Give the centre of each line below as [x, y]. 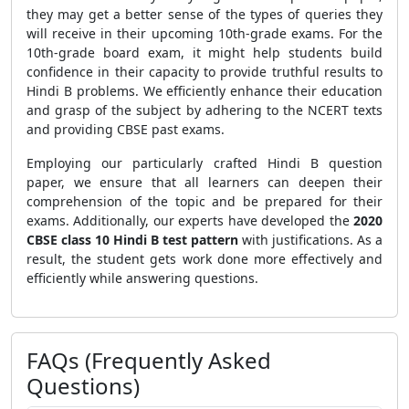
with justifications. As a [310, 240]
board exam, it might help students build [243, 52]
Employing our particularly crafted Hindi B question [204, 163]
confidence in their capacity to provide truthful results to [204, 72]
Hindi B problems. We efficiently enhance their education [204, 91]
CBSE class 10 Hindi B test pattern [132, 240]
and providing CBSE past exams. [126, 129]
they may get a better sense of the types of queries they [204, 14]
